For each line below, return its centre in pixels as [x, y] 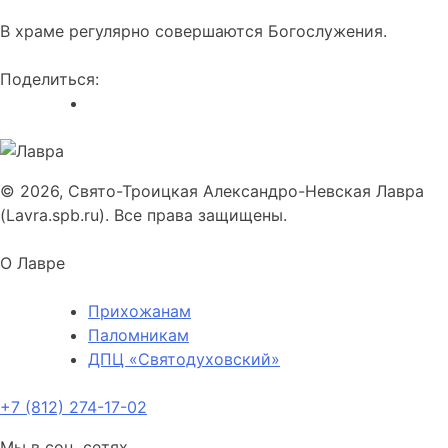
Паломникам [138, 335]
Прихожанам [139, 311]
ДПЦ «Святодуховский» [184, 359]
